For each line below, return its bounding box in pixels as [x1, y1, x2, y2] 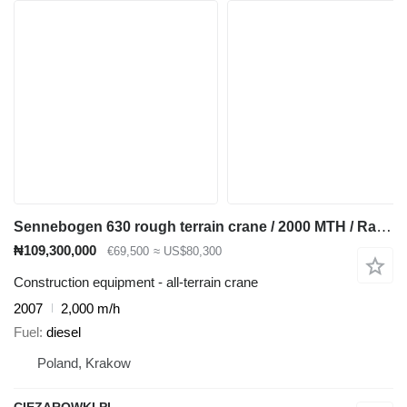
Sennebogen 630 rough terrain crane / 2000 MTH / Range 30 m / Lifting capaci [376, 218, 392, 236]
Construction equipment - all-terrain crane [14, 273, 258, 290]
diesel [46, 324, 81, 341]
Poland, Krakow [37, 355, 131, 372]
